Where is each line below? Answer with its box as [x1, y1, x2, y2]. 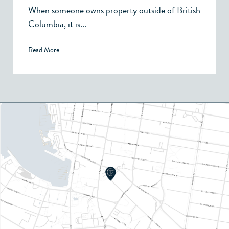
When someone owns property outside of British [28, 3, 200, 17]
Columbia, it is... [28, 17, 86, 31]
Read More [28, 44, 59, 55]
